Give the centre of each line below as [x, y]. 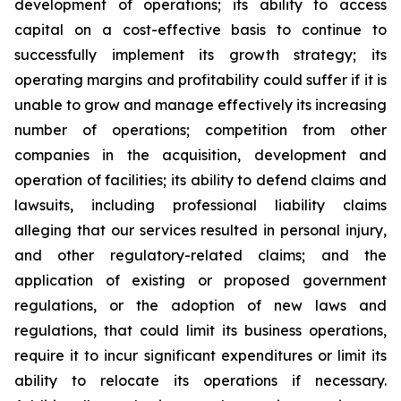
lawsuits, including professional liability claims [200, 205]
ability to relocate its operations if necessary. [200, 380]
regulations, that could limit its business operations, [200, 330]
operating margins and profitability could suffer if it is [200, 80]
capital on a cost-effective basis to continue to [200, 30]
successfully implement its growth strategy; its [200, 55]
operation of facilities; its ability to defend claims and [200, 180]
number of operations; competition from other [200, 130]
